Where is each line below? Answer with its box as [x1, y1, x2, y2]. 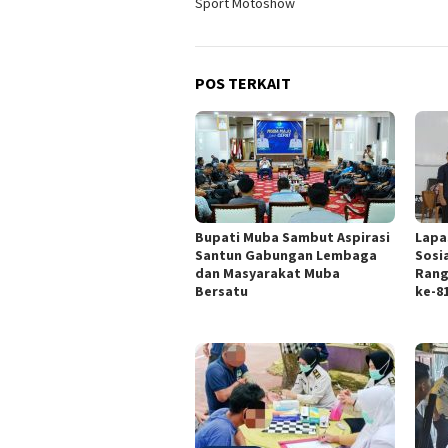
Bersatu [195, 282, 248, 301]
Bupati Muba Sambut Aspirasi [195, 228, 390, 247]
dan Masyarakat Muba [195, 264, 340, 283]
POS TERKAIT [195, 73, 291, 94]
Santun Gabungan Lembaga [195, 246, 377, 265]
